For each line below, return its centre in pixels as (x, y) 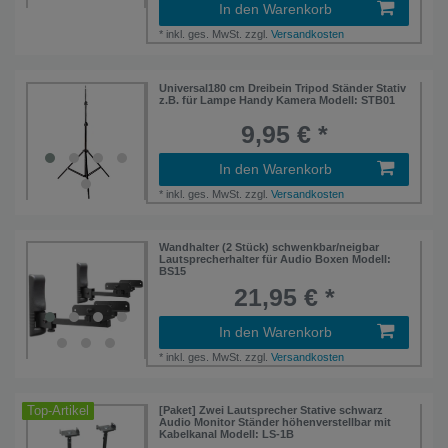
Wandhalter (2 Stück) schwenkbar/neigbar (269, 246)
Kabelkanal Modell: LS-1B (227, 434)
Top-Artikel (58, 411)
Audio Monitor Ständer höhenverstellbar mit (275, 422)
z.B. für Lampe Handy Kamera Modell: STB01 (277, 99)
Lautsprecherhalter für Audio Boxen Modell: (275, 258)
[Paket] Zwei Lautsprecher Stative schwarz (271, 410)
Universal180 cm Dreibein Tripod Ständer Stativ (283, 87)
